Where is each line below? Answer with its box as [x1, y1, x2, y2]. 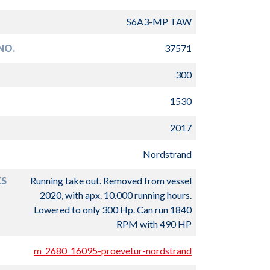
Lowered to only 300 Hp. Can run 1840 [33, 204, 192, 215]
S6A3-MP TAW [126, 16, 192, 27]
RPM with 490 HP [116, 218, 192, 230]
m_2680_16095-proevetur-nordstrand [33, 245, 192, 256]
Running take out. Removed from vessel [30, 175, 192, 186]
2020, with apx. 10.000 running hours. [39, 189, 192, 201]
